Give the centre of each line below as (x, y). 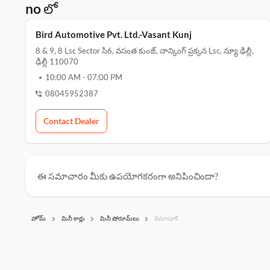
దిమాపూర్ (166, 218)
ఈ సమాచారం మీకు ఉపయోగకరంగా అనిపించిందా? (128, 176)
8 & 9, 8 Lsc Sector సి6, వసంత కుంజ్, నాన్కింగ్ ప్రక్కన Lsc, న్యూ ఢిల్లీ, (145, 51)
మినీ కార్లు (73, 218)
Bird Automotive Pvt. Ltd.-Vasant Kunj (114, 34)
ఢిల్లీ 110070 (57, 61)
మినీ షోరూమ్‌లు (119, 218)
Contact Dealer (71, 121)
